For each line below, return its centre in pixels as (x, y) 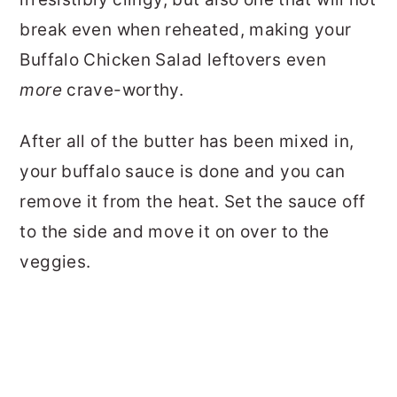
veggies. (55, 261)
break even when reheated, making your (186, 29)
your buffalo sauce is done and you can (183, 171)
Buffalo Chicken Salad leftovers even (173, 59)
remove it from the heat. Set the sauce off (193, 201)
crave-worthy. (123, 90)
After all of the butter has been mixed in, (187, 141)
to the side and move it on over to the (175, 231)
